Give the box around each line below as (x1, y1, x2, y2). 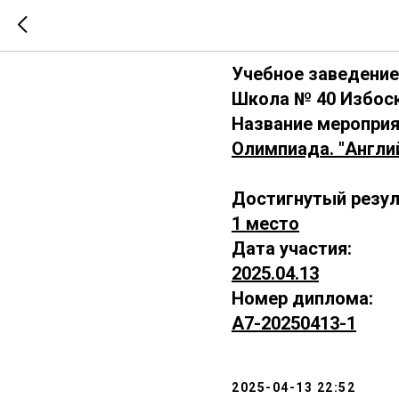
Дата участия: (232, 238, 352, 259)
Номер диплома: (232, 288, 373, 309)
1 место (232, 213, 299, 234)
